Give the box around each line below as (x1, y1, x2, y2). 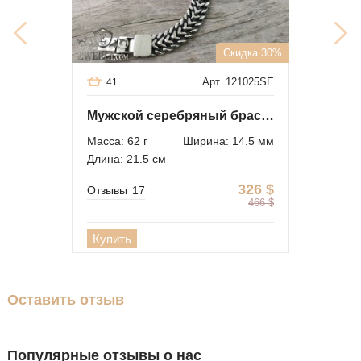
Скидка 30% (223, 47, 282, 60)
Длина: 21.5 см (87, 152, 166, 166)
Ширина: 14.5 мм (183, 135, 274, 148)
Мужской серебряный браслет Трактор (261, 109, 274, 123)
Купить (93, 232, 131, 247)
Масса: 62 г (87, 135, 147, 148)
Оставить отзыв (7, 291, 124, 308)
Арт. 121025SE (202, 76, 274, 89)
